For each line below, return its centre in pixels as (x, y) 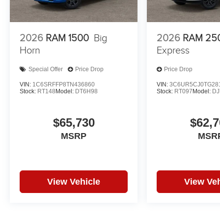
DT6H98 (86, 91)
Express (173, 50)
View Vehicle (74, 181)
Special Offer (46, 69)
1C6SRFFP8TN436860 (64, 84)
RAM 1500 (67, 38)
